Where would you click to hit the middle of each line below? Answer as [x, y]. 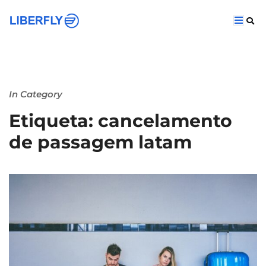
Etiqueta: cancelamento [121, 121]
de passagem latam [100, 142]
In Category [36, 94]
